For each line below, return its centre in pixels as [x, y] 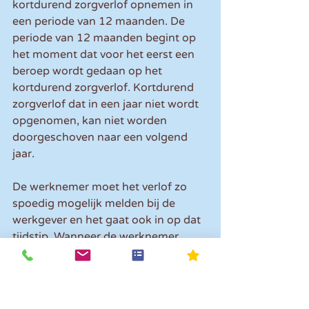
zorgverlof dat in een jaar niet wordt [107, 104]
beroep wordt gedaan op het [89, 71]
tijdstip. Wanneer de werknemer [97, 237]
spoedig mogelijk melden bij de [95, 204]
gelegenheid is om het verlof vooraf [106, 270]
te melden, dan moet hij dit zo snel [103, 287]
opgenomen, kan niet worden [91, 121]
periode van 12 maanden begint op [106, 38]
